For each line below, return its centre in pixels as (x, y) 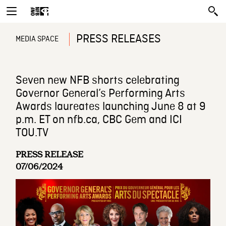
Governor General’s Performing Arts (101, 94)
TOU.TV (32, 133)
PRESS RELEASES (119, 39)
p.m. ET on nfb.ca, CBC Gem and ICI (99, 120)
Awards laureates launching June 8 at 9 (111, 107)
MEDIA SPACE (37, 39)
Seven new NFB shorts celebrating (98, 81)
